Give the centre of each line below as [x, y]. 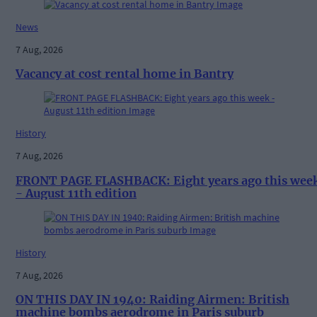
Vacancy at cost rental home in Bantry [125, 73]
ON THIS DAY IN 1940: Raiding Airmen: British [152, 300]
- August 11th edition [76, 193]
